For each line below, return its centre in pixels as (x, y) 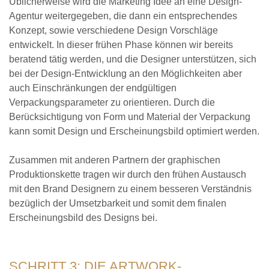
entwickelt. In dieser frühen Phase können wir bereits (121, 45)
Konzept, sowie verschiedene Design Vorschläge (113, 31)
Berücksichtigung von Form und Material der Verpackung (130, 117)
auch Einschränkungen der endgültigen (93, 88)
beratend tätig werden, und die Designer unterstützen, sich (133, 59)
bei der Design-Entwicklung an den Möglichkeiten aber (125, 74)
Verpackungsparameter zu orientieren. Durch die (112, 103)
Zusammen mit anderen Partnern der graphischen (115, 160)
